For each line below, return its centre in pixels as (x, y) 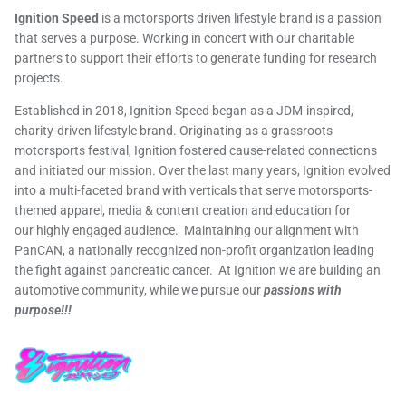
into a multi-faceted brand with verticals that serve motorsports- (193, 190)
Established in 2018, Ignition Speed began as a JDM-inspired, (184, 110)
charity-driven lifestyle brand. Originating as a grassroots (174, 130)
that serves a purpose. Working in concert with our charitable (184, 38)
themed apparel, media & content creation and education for (183, 210)
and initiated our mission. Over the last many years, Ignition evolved (203, 170)
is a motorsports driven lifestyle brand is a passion (240, 18)
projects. (39, 77)
